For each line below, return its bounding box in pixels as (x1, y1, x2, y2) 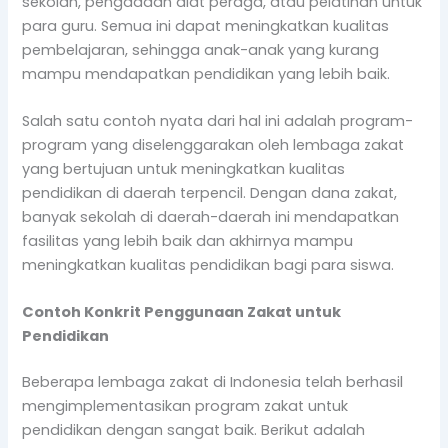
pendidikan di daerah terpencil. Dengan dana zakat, (22, 183, 398, 204)
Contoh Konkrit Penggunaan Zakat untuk (22, 302, 342, 323)
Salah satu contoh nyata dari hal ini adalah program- (22, 111, 414, 132)
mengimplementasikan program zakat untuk (22, 396, 349, 417)
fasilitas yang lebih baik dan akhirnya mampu (22, 231, 354, 252)
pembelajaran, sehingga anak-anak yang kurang (22, 39, 380, 60)
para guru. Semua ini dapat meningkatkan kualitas (22, 15, 390, 36)
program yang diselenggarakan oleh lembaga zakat (22, 135, 405, 156)
